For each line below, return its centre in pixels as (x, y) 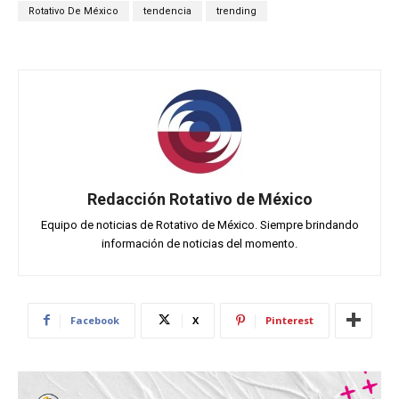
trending (236, 11)
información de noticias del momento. (199, 243)
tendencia (167, 11)
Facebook (94, 320)
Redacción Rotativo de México (199, 199)
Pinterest (289, 320)
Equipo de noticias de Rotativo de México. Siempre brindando (199, 224)
